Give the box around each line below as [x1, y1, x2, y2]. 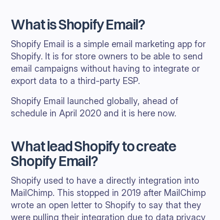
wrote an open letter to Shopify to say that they [11, 200, 202, 210]
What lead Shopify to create [11, 138, 176, 155]
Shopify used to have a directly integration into [11, 175, 200, 186]
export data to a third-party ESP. [11, 76, 140, 86]
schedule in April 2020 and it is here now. [11, 108, 177, 118]
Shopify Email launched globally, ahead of [11, 96, 179, 106]
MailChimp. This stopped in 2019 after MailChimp [11, 188, 206, 198]
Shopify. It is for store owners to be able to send [11, 51, 203, 61]
